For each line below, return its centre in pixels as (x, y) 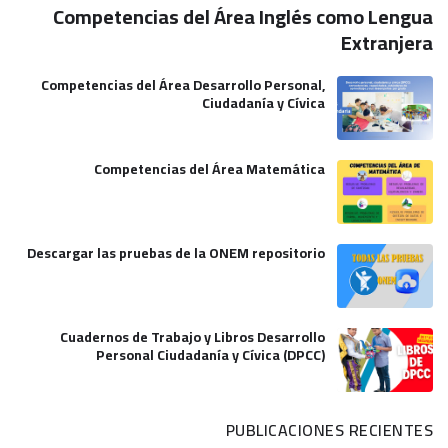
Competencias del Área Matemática (209, 168)
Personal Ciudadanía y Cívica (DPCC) (210, 354)
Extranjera (387, 42)
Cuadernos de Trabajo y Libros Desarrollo (192, 336)
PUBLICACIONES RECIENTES (329, 429)
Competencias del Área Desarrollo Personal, (183, 84)
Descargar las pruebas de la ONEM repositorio (176, 252)
